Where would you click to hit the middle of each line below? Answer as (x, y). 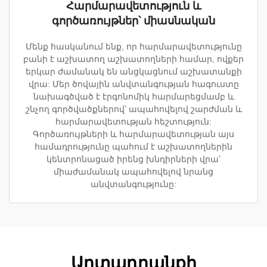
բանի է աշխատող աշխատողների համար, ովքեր (133, 59)
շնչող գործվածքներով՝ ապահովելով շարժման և (133, 109)
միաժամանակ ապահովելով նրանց (133, 171)
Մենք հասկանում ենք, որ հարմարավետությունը (133, 46)
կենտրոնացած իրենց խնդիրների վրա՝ (133, 159)
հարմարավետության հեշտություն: (133, 121)
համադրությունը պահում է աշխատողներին (133, 146)
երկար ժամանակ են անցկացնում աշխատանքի (133, 71)
